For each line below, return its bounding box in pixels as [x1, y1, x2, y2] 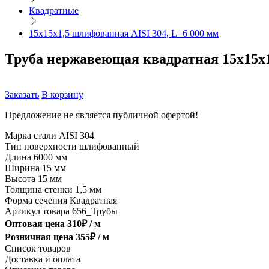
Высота [5, 174, 38, 184]
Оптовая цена [5, 219, 65, 229]
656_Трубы [72, 206, 118, 217]
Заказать [5, 89, 39, 100]
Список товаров [5, 243, 71, 254]
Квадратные [29, 5, 79, 16]
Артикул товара [5, 206, 72, 217]
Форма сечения [5, 195, 70, 206]
